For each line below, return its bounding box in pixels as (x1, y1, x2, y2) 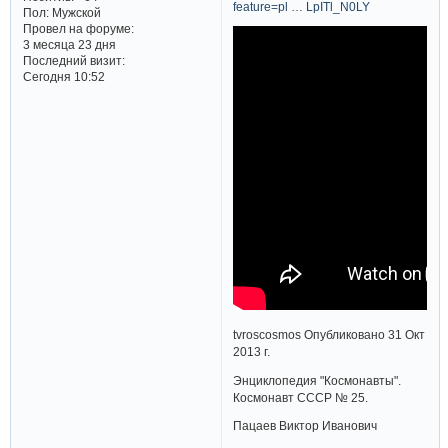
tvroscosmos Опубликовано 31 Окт (233, 327, 426, 341)
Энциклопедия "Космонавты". (233, 373, 402, 387)
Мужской (48, 5, 101, 19)
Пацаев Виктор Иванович (233, 419, 378, 433)
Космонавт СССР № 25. (233, 390, 369, 404)
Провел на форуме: (22, 21, 134, 35)
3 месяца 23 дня (22, 37, 116, 51)
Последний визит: (22, 53, 125, 67)
